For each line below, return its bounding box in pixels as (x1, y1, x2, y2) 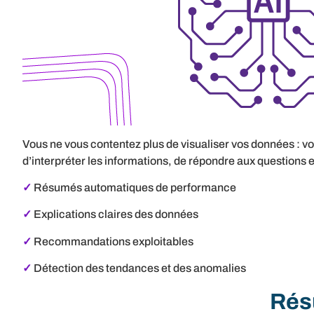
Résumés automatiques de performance (34, 182, 236, 194)
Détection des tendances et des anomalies (34, 262, 246, 275)
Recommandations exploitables (34, 235, 193, 247)
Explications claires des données (32, 208, 198, 221)
